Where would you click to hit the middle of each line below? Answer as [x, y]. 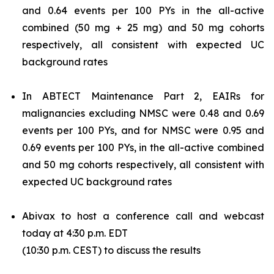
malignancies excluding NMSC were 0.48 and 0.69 [143, 113]
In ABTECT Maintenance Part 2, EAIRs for [143, 96]
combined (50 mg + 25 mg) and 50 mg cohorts [143, 28]
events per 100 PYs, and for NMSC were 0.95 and [143, 130]
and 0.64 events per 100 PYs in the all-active [143, 10]
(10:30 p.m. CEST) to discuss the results [111, 250]
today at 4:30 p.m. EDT [75, 233]
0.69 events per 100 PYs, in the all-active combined [143, 147]
